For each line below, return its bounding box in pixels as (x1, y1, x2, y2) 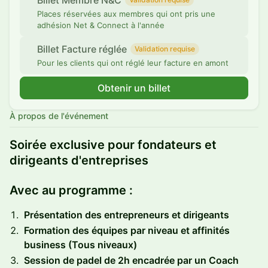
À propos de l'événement (10, 111, 108, 121)
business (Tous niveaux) (24, 239, 137, 251)
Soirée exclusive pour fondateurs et (10, 138, 217, 152)
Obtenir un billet (98, 82, 170, 94)
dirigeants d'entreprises (10, 153, 148, 167)
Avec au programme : (10, 183, 133, 197)
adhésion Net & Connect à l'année (37, 20, 165, 30)
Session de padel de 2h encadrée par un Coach (24, 254, 239, 266)
